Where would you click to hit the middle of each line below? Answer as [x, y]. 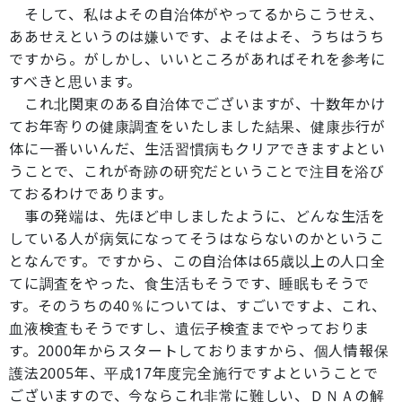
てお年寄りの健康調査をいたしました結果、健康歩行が [197, 127]
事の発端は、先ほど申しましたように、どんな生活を [197, 216]
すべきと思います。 [76, 82]
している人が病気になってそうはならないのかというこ [197, 239]
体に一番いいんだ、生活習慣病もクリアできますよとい [197, 149]
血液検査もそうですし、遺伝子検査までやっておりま [190, 328]
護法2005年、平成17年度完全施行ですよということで [194, 373]
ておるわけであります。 [91, 194]
